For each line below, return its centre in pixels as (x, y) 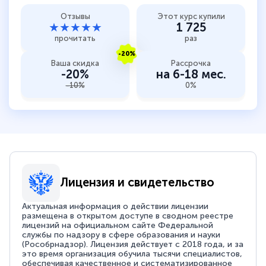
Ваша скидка (75, 63)
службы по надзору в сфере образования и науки (121, 235)
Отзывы (75, 16)
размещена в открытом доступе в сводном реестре (128, 216)
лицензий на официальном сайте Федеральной (118, 225)
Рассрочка (191, 63)
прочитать (75, 38)
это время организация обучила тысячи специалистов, (132, 254)
